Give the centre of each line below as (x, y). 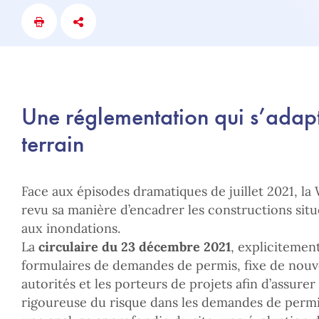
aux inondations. (71, 228)
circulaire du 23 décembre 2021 (135, 247)
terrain (53, 143)
